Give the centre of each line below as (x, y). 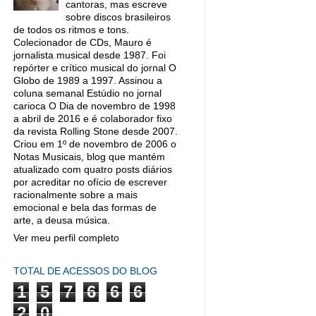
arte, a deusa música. (62, 220)
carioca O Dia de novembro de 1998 (95, 106)
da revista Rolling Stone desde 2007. (96, 132)
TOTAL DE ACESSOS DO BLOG (85, 271)
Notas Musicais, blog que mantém (89, 157)
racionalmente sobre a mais (75, 195)
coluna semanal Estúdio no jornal (87, 93)
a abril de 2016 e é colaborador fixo (93, 119)
